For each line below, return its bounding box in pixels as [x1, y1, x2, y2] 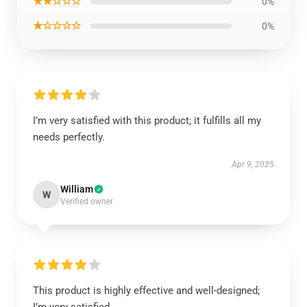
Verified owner [60, 197, 113, 206]
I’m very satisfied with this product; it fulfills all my [33, 114, 261, 127]
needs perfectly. [33, 131, 105, 143]
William [60, 184, 93, 195]
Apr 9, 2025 [232, 160, 274, 169]
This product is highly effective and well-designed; [33, 284, 260, 297]
